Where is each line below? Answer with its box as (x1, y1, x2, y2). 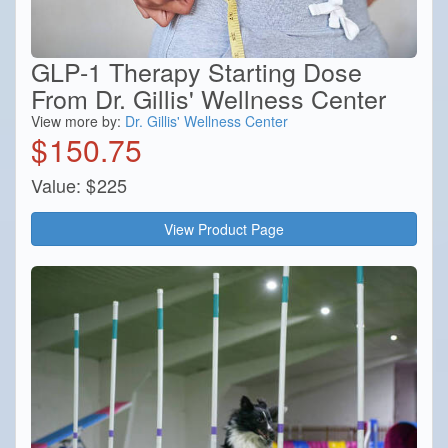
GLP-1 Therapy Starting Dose (31, 53, 362, 90)
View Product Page (164, 219, 284, 240)
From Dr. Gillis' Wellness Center (31, 80, 386, 117)
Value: (31, 172, 81, 199)
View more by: (31, 111, 125, 132)
